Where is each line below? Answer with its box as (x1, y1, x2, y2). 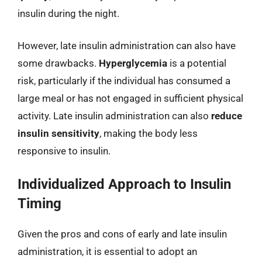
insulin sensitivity (18, 127, 99, 139)
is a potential (167, 57, 226, 69)
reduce (211, 110, 242, 122)
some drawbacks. (18, 57, 99, 69)
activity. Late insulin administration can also (18, 110, 211, 122)
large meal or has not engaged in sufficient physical (18, 92, 243, 104)
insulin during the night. (18, 7, 119, 19)
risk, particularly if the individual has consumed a (18, 75, 230, 87)
